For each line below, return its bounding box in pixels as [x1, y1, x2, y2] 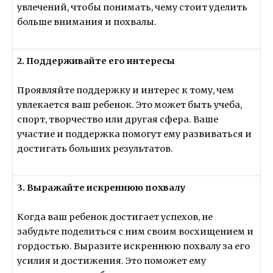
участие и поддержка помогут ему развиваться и [17, 129, 252, 140]
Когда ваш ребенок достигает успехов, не [17, 211, 213, 223]
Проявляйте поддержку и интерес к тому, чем [17, 85, 235, 96]
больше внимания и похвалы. [17, 16, 157, 28]
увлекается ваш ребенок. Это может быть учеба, [17, 99, 243, 111]
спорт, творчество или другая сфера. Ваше [17, 114, 219, 126]
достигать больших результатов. [17, 143, 174, 155]
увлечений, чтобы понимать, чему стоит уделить [17, 2, 248, 13]
